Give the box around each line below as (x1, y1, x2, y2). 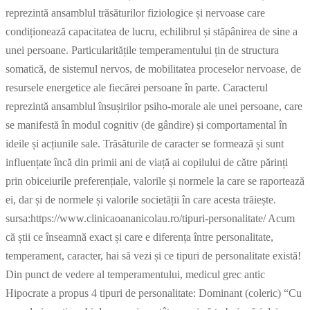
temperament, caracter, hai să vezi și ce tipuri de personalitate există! (6, 249, 301, 262)
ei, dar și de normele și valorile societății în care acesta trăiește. (6, 193, 276, 206)
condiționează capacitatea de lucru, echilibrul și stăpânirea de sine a (6, 25, 298, 37)
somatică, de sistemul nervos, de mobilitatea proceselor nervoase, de (6, 62, 301, 75)
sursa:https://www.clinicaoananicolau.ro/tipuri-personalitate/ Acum (6, 212, 295, 224)
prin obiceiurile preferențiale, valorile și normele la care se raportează (6, 174, 304, 187)
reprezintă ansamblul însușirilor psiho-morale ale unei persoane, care (6, 100, 302, 112)
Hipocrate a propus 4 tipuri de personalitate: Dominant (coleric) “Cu (6, 286, 302, 299)
